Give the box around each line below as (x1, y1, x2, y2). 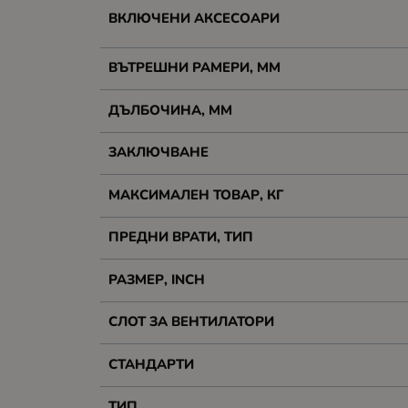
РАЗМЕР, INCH (107, 270, 205, 289)
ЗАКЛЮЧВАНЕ (107, 143, 209, 161)
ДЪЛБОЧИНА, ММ (107, 100, 232, 119)
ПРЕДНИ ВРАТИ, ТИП (107, 228, 253, 246)
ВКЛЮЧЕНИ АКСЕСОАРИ (107, 8, 280, 27)
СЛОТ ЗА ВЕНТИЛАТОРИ (107, 312, 274, 331)
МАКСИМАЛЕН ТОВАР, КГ (107, 185, 284, 204)
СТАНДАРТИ (107, 354, 194, 373)
